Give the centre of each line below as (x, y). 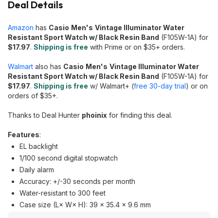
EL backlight (39, 146)
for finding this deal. (140, 115)
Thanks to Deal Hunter (45, 115)
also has (48, 66)
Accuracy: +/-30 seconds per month (77, 181)
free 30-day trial (160, 86)
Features (24, 135)
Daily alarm (37, 170)
